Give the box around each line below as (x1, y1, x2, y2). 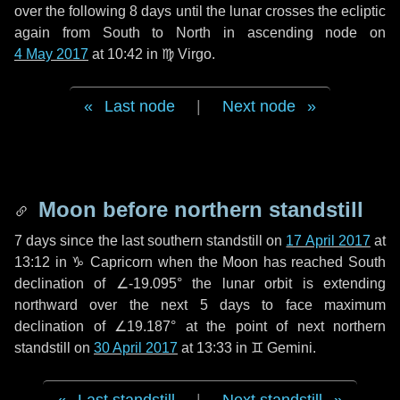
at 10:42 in (88, 46, 162, 62)
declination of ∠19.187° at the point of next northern (14, 319, 386, 334)
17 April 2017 (286, 233, 371, 248)
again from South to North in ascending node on (14, 25, 386, 40)
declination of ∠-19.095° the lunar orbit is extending (14, 276, 386, 291)
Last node (104, 97, 175, 115)
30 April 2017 (94, 340, 178, 355)
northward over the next (14, 297, 200, 312)
